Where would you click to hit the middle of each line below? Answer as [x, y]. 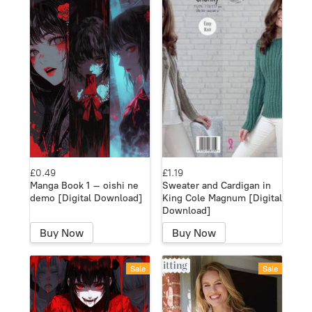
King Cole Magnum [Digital [222, 198]
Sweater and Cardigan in [217, 186]
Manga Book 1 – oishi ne [84, 186]
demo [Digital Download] [86, 198]
